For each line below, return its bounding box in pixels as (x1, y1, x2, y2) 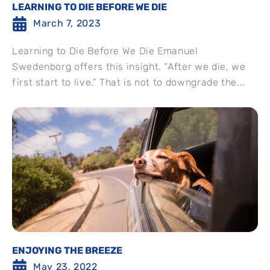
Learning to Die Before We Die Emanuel (12, 45, 198, 57)
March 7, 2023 (33, 17, 101, 30)
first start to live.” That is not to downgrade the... (12, 77, 245, 89)
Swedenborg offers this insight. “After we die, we (12, 61, 246, 73)
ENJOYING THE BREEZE (12, 244, 122, 256)
